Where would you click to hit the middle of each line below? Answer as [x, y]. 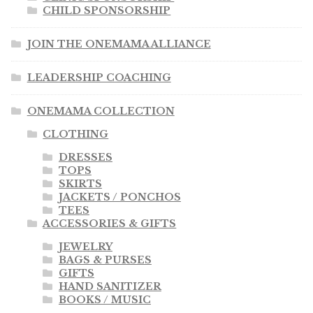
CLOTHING [76, 134]
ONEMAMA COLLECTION [101, 111]
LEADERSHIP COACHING [99, 78]
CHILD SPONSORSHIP [107, 11]
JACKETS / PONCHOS [119, 197]
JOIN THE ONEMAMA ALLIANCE [119, 44]
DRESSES [85, 158]
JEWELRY [85, 247]
